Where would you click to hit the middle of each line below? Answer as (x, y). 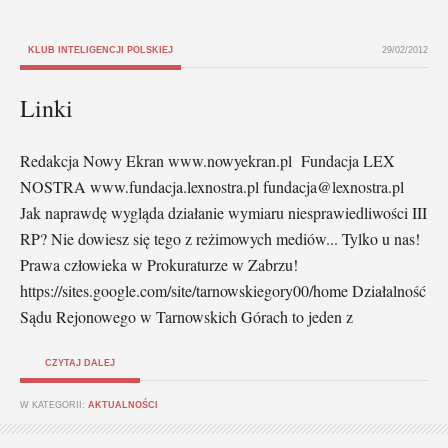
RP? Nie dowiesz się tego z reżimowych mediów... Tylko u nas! (220, 238)
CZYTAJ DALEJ (80, 362)
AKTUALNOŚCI (123, 404)
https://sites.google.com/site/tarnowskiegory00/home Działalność (223, 290)
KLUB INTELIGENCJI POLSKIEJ (100, 49)
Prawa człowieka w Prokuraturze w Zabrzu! (159, 264)
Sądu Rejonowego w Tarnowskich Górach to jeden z (186, 316)
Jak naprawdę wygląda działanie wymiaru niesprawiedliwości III (223, 212)
